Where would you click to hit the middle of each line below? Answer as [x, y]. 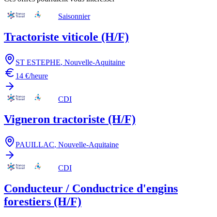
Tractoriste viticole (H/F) [66, 37]
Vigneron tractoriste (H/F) [70, 119]
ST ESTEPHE [38, 62]
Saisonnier [74, 16]
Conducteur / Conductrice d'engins [91, 189]
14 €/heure [32, 76]
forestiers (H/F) [43, 202]
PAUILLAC [35, 145]
